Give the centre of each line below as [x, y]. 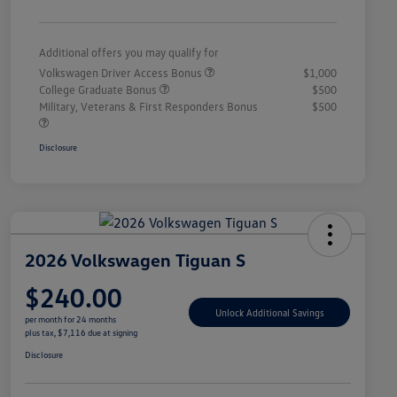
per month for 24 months [70, 319]
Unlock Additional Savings [269, 312]
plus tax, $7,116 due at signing [81, 333]
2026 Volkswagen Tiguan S [135, 260]
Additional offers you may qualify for [129, 53]
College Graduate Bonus [99, 90]
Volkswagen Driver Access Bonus [122, 73]
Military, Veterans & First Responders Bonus [148, 107]
